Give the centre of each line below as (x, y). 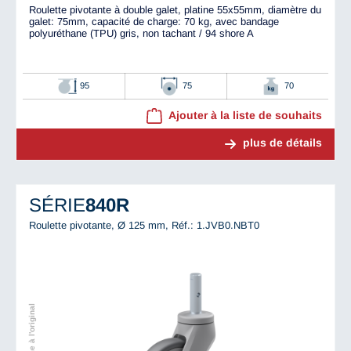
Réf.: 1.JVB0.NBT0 (215, 225)
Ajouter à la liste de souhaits (245, 116)
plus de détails (282, 143)
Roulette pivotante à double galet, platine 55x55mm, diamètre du (175, 10)
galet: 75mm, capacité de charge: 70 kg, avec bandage (154, 22)
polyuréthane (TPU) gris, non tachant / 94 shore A (141, 34)
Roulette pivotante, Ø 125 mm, (100, 225)
